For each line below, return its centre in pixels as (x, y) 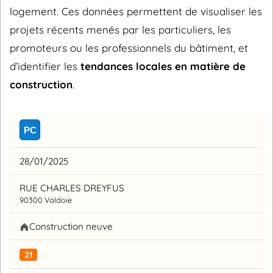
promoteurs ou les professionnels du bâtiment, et (129, 48)
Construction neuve (71, 227)
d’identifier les (45, 66)
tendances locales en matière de (163, 66)
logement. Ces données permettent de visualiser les (136, 11)
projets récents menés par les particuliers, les (120, 30)
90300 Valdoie (46, 200)
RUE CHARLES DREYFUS (72, 188)
